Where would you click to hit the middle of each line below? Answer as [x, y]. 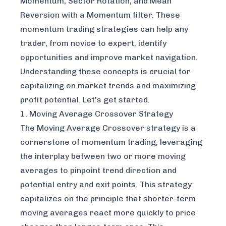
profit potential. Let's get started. [85, 100]
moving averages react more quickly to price [108, 213]
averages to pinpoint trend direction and [98, 170]
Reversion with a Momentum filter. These [100, 15]
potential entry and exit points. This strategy [106, 184]
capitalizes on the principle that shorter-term [108, 199]
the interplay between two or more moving [103, 156]
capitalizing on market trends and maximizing [108, 86]
